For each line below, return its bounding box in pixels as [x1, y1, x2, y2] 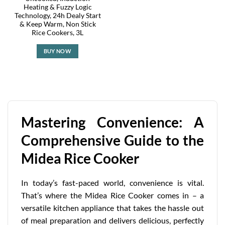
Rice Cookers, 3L [32, 29, 83, 37]
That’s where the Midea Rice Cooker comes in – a [21, 190, 204, 200]
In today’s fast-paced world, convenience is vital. [21, 178, 204, 188]
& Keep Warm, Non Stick [19, 20, 96, 29]
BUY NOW [43, 48, 72, 55]
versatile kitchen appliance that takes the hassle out [21, 203, 204, 213]
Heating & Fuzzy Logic [23, 3, 92, 12]
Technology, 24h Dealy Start [14, 12, 101, 20]
